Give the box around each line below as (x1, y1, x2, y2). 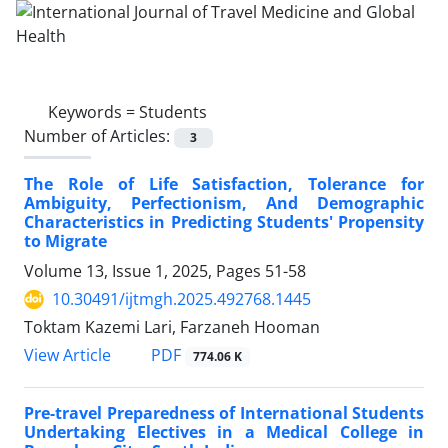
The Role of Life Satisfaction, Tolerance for (24, 173, 424, 196)
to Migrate (24, 230, 107, 253)
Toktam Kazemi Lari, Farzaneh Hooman (24, 316, 320, 339)
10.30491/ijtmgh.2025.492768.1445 (52, 288, 311, 311)
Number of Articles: (24, 125, 174, 147)
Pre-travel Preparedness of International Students (24, 402, 424, 425)
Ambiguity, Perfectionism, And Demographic (24, 192, 424, 215)
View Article (24, 344, 111, 367)
